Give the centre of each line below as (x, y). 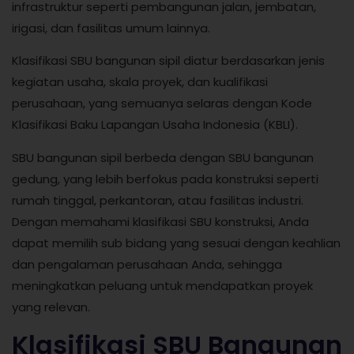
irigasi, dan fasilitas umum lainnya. (111, 28)
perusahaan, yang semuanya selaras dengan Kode (162, 104)
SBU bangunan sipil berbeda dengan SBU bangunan (163, 157)
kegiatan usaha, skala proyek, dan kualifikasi (140, 82)
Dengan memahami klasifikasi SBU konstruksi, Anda (160, 221)
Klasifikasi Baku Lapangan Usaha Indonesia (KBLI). (155, 125)
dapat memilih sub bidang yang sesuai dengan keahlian (176, 243)
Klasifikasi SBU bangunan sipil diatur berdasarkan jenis (168, 61)
